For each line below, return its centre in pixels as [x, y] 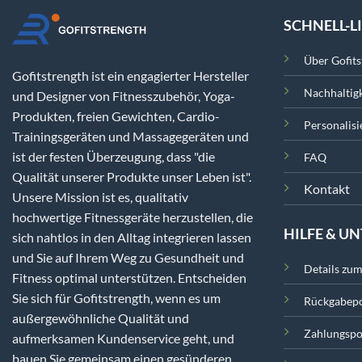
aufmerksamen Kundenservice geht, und [123, 339]
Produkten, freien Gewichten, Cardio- [116, 116]
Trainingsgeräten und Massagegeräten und [130, 137]
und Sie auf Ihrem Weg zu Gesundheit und [128, 258]
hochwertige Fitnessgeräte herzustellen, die [133, 217]
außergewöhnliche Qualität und [101, 318]
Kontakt [326, 188]
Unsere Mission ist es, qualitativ [100, 197]
